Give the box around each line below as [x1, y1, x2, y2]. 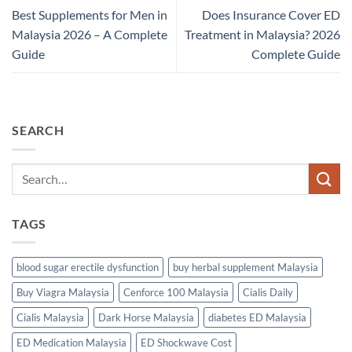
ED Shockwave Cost [141, 336, 232, 350]
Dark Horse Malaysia [98, 311, 194, 324]
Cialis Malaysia [16, 311, 84, 324]
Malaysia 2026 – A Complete [12, 26, 167, 42]
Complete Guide [251, 46, 340, 61]
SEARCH [12, 123, 64, 138]
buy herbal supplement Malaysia [173, 261, 318, 274]
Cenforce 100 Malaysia [123, 286, 229, 299]
